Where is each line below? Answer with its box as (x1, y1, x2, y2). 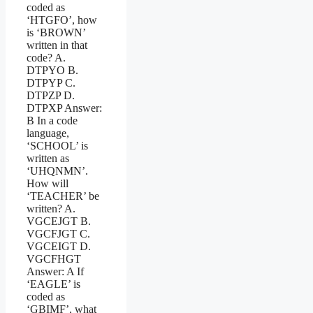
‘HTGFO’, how (27, 13, 97, 26)
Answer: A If (27, 265, 84, 277)
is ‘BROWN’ (27, 26, 85, 38)
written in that (27, 38, 87, 51)
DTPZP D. (27, 89, 75, 101)
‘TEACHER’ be (27, 189, 99, 202)
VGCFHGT (27, 252, 81, 265)
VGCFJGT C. (27, 227, 90, 240)
